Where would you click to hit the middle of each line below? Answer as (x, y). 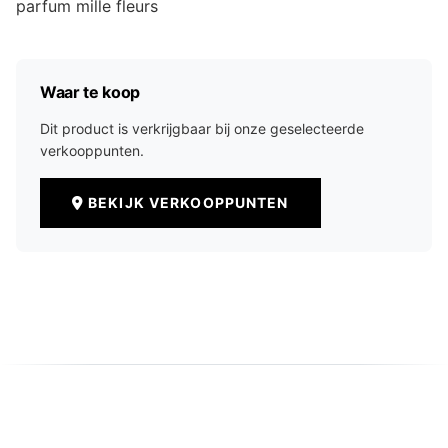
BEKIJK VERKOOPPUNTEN (188, 202)
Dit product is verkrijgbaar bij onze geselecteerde (202, 128)
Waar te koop (90, 92)
